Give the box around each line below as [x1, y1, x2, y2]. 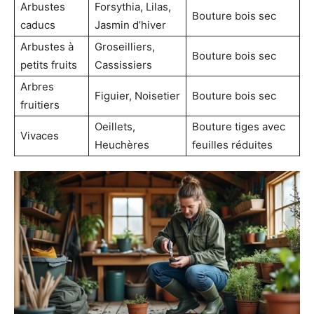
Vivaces [20, 129, 59, 143]
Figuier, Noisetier [95, 89, 180, 103]
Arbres [20, 80, 54, 94]
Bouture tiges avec [192, 120, 285, 134]
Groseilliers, [95, 40, 155, 54]
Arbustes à [20, 40, 74, 54]
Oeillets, [95, 120, 135, 134]
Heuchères [95, 138, 149, 152]
